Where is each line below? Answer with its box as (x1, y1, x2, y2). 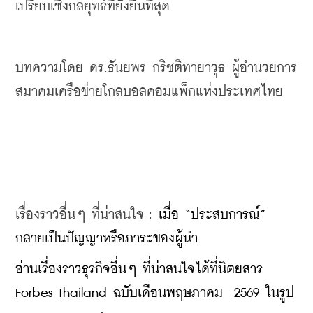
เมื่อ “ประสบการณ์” (159, 208, 265, 221)
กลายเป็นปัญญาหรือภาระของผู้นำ (15, 231, 198, 245)
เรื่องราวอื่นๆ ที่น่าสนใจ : (15, 208, 159, 221)
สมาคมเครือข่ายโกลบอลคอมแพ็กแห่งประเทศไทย (15, 85, 283, 99)
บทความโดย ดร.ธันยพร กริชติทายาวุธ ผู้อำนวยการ (15, 61, 297, 75)
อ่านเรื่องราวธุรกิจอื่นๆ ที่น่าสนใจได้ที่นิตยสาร (15, 262, 263, 276)
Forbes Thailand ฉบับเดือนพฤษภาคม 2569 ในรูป (15, 286, 294, 300)
